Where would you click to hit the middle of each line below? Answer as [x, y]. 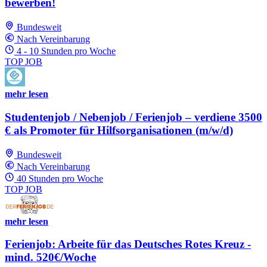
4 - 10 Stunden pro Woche [66, 51]
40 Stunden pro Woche [60, 178]
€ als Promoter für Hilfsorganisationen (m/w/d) [119, 130]
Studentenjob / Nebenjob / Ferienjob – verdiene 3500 [133, 117]
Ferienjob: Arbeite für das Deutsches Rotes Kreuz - [128, 244]
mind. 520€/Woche [50, 257]
